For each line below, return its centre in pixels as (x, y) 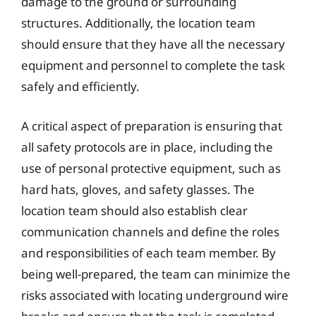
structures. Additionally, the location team (138, 23)
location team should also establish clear (134, 210)
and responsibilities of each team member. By (148, 253)
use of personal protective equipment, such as (151, 168)
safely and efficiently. (80, 86)
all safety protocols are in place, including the (147, 147)
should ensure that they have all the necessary (153, 44)
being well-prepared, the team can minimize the (156, 274)
